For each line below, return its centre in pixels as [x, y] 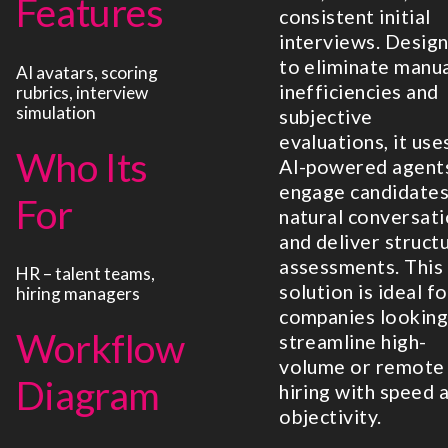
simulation [55, 113]
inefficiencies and [359, 91]
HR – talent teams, [85, 274]
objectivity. [330, 416]
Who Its [81, 166]
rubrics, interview [81, 93]
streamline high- [353, 341]
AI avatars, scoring [86, 73]
